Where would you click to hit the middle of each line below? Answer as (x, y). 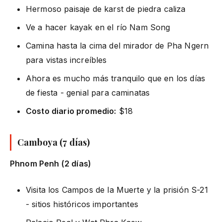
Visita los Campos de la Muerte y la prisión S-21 (117, 190)
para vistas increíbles (66, 60)
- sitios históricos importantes (82, 204)
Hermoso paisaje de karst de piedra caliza (106, 9)
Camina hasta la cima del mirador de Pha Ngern (117, 45)
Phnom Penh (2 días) (51, 163)
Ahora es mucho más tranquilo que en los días (116, 78)
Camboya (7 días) (54, 142)
